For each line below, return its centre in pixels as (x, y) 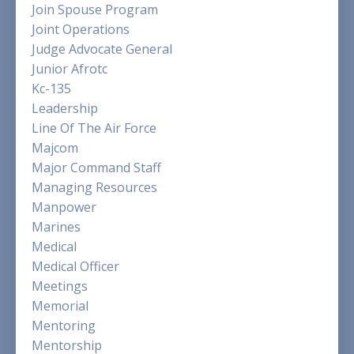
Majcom (55, 148)
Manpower (64, 207)
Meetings (60, 286)
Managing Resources (94, 188)
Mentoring (64, 326)
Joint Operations (81, 30)
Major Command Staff (96, 168)
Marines (56, 227)
